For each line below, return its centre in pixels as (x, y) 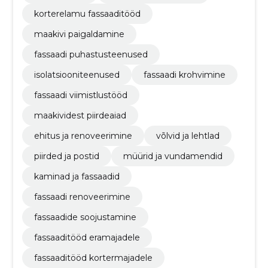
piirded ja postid (66, 156)
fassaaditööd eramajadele (87, 237)
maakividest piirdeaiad (80, 115)
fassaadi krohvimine (184, 74)
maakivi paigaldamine (79, 34)
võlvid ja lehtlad (188, 135)
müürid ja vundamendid (173, 156)
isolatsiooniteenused (77, 74)
